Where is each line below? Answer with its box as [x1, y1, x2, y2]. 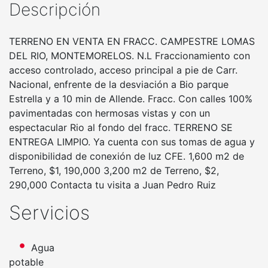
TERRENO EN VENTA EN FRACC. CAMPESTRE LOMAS [9, 35, 255, 47]
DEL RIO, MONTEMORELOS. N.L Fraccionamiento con [9, 49, 250, 62]
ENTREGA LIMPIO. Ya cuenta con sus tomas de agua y [9, 135, 255, 148]
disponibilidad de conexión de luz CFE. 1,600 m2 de [9, 150, 244, 162]
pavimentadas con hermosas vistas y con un [9, 106, 210, 119]
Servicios [9, 200, 90, 224]
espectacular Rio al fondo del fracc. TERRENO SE [9, 121, 233, 133]
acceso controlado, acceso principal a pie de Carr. [9, 63, 237, 76]
